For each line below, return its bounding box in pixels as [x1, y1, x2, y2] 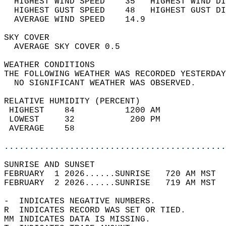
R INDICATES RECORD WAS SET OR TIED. [4, 206, 196, 215]
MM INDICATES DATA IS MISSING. [4, 215, 160, 224]
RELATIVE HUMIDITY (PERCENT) [4, 97, 150, 106]
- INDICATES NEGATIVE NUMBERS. [4, 197, 165, 206]
